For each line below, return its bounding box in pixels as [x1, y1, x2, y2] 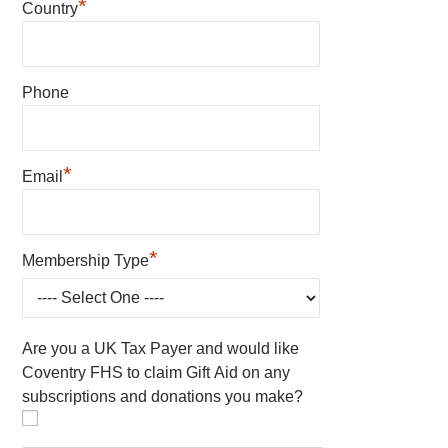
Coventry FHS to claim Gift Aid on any [22, 363, 291, 381]
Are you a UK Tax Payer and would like [22, 339, 300, 357]
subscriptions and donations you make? [22, 387, 304, 405]
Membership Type [22, 251, 150, 269]
